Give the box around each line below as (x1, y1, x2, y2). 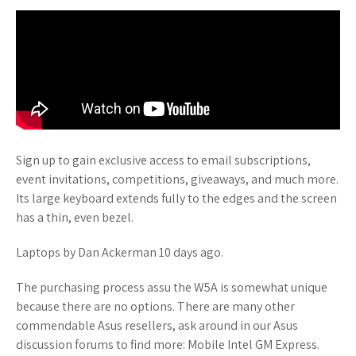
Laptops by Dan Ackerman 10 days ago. (16, 244, 223, 261)
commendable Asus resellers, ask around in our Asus (16, 317, 298, 334)
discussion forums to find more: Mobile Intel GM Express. (16, 336, 319, 353)
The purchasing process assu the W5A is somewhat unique (16, 279, 327, 296)
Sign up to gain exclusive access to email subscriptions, (16, 152, 311, 168)
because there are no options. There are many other (16, 298, 295, 315)
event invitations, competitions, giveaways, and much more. (16, 171, 339, 188)
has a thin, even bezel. (16, 209, 133, 226)
